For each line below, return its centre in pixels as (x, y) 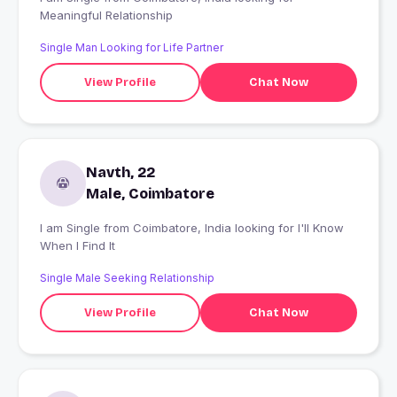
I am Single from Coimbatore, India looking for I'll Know (72, 228)
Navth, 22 (121, 173)
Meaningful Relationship (106, 16)
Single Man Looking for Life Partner (132, 48)
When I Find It (78, 246)
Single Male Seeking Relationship (127, 278)
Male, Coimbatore (150, 194)
